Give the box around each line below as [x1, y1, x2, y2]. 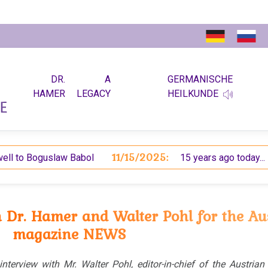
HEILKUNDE [167, 88, 219, 99]
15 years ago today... [156, 152, 241, 163]
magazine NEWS [13, 223, 126, 245]
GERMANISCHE [167, 74, 233, 85]
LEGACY [77, 88, 111, 99]
